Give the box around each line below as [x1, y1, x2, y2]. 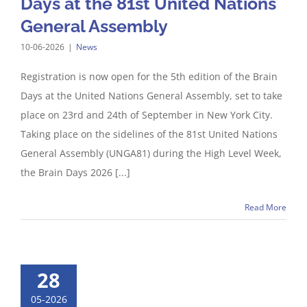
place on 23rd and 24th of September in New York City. [21, 108, 273, 121]
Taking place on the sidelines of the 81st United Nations [21, 127, 278, 140]
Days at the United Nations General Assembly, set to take [21, 89, 282, 102]
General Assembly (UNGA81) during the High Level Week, [21, 147, 282, 160]
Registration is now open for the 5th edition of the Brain [21, 70, 278, 83]
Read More [245, 201, 286, 213]
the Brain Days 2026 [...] [21, 166, 130, 179]
